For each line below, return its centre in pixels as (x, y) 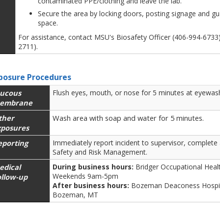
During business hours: (93, 166)
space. (49, 23)
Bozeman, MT (75, 194)
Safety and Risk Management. (100, 152)
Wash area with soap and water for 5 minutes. (128, 118)
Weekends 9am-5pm (85, 176)
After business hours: (91, 185)
